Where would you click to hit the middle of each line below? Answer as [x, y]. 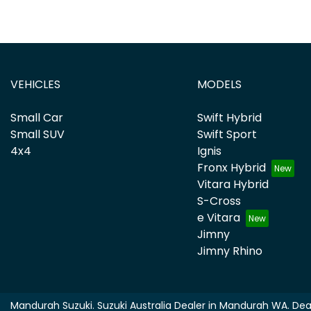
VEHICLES [35, 85]
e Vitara [218, 218]
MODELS [219, 85]
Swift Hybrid [229, 118]
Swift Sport [227, 135]
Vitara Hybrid [233, 185]
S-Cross [219, 201]
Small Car [37, 118]
